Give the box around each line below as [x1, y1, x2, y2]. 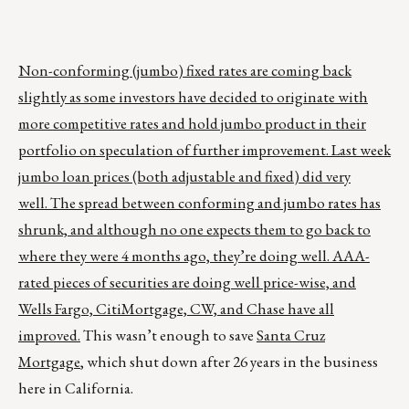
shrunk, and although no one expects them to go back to [18, 219, 371, 240]
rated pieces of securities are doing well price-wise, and [18, 272, 356, 293]
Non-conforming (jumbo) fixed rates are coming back [18, 60, 351, 81]
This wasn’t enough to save [80, 325, 257, 346]
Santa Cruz [257, 325, 325, 346]
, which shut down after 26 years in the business [80, 351, 378, 372]
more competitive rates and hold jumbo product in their [18, 113, 366, 134]
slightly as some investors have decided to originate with [18, 87, 368, 108]
